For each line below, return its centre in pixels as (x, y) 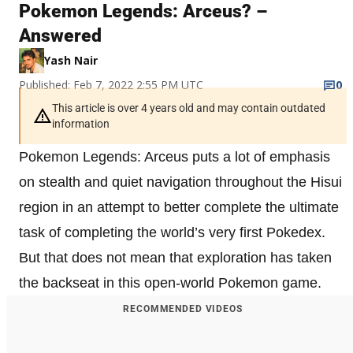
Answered (60, 36)
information (81, 124)
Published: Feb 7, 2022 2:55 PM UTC (111, 85)
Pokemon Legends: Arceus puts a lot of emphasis (175, 157)
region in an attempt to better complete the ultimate (179, 208)
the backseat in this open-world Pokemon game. (170, 283)
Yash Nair (71, 61)
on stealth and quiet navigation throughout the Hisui (180, 182)
